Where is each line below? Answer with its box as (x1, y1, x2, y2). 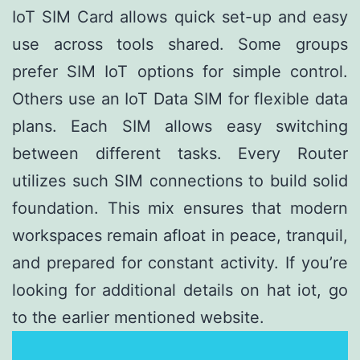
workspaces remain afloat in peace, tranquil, (12, 225, 348, 245)
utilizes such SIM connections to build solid (12, 170, 348, 190)
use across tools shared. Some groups (12, 34, 348, 54)
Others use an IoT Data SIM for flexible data (12, 88, 348, 108)
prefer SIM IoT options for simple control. (12, 61, 348, 81)
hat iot (266, 280, 317, 300)
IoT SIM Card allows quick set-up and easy (12, 6, 348, 27)
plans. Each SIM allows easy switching (12, 116, 348, 136)
